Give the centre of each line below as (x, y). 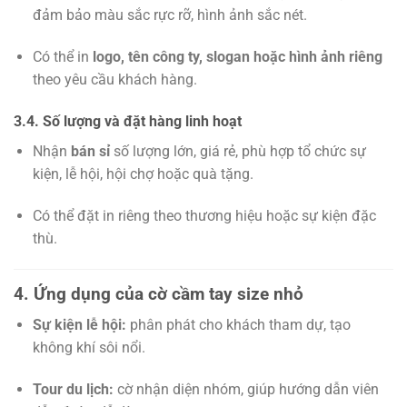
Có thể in (62, 57)
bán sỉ (90, 152)
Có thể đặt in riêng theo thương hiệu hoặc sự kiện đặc (204, 215)
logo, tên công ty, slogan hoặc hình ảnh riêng (237, 57)
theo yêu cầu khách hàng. (114, 80)
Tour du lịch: (73, 390)
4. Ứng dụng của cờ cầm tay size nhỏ (159, 293)
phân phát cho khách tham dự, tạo (238, 325)
